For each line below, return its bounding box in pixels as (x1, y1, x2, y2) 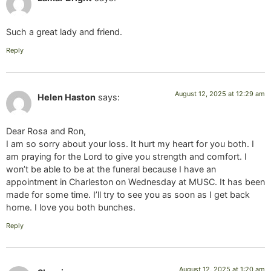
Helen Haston (38, 91, 96, 102)
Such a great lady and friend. (6, 27, 122, 38)
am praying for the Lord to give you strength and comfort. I (6, 151, 247, 162)
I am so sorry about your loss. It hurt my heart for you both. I (6, 139, 254, 149)
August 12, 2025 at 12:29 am (175, 89, 265, 98)
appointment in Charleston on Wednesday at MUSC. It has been (6, 177, 265, 188)
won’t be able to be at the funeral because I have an (6, 164, 216, 175)
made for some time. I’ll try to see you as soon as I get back (6, 189, 250, 200)
